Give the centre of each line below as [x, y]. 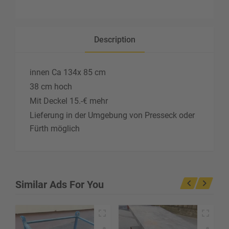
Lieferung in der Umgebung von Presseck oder [112, 115]
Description [114, 40]
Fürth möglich [55, 129]
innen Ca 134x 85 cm [68, 72]
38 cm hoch [51, 87]
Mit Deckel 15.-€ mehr [69, 101]
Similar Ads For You [60, 185]
